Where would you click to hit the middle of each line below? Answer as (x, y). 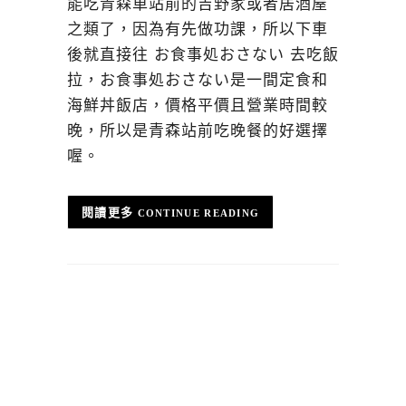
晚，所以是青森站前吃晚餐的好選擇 (198, 130)
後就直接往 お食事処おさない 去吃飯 (203, 54)
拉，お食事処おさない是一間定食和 (198, 80)
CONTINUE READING (198, 213)
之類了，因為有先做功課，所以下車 (198, 29)
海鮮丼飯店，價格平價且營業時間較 (198, 105)
